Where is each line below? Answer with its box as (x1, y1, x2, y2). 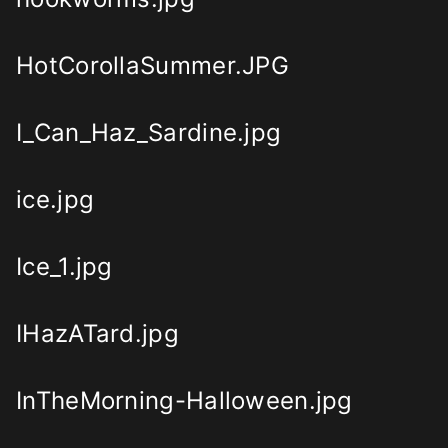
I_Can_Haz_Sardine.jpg (16, 118, 282, 148)
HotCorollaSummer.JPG (16, 51, 289, 81)
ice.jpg (16, 185, 95, 215)
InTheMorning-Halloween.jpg (16, 386, 353, 416)
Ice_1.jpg (16, 252, 113, 282)
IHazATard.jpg (16, 319, 179, 349)
